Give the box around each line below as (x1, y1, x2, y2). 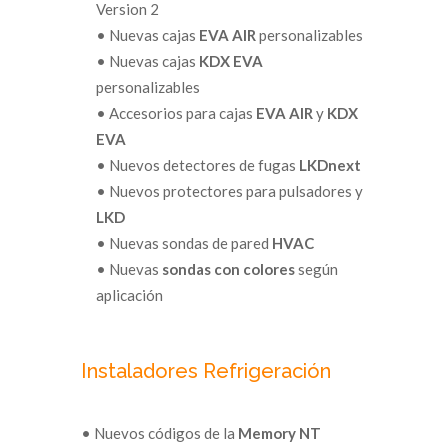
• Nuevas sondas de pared (95, 233, 272, 252)
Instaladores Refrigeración (80, 358, 331, 383)
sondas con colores (161, 259, 295, 278)
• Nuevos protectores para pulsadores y (95, 181, 363, 200)
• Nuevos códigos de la (80, 423, 238, 442)
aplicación (95, 285, 163, 304)
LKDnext (298, 155, 361, 174)
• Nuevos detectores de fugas (95, 155, 299, 174)
